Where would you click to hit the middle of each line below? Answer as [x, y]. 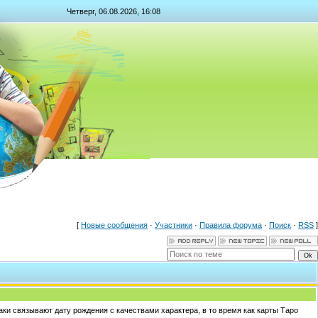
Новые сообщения [114, 225]
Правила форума [231, 225]
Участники [174, 225]
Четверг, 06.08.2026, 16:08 [114, 11]
